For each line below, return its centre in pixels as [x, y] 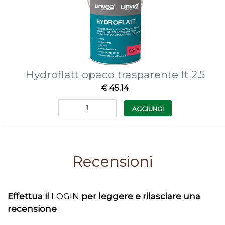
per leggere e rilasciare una [141, 196]
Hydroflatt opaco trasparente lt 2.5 [115, 74]
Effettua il [29, 196]
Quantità [115, 104]
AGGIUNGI [148, 109]
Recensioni [113, 161]
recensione [32, 209]
